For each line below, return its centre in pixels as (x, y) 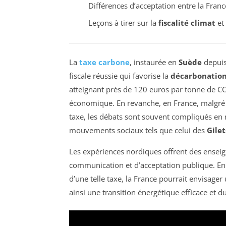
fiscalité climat (187, 23)
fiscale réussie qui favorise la (120, 75)
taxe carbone (104, 62)
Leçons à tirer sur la (123, 23)
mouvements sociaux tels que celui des (138, 130)
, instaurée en (154, 62)
